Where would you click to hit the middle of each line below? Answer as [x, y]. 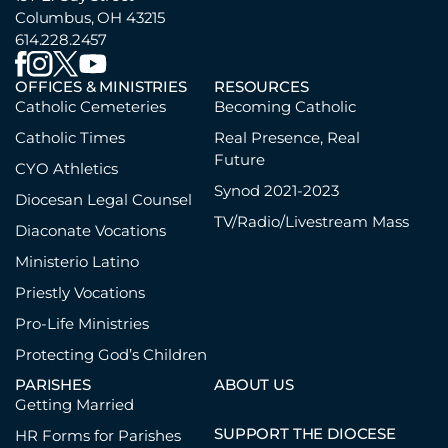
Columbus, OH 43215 [90, 17]
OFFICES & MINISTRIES [101, 86]
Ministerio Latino [77, 261]
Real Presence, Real [287, 137]
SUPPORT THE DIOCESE [305, 433]
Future [239, 159]
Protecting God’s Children [111, 354]
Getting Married [74, 404]
